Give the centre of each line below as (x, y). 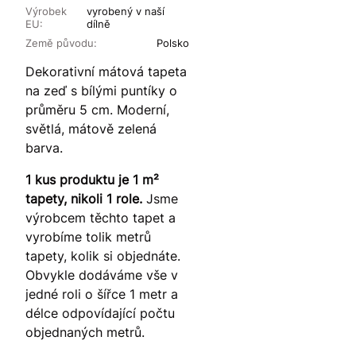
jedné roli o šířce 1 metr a (102, 294)
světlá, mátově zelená (91, 129)
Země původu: (61, 43)
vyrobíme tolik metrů (88, 237)
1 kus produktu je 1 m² (92, 180)
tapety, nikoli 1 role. (84, 199)
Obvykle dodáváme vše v (102, 275)
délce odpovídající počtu (100, 313)
